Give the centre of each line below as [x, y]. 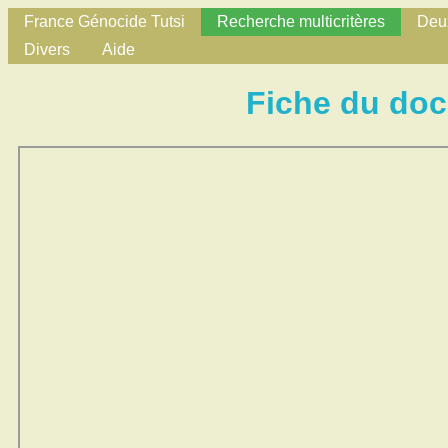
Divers [47, 49]
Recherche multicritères [301, 21]
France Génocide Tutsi [104, 21]
